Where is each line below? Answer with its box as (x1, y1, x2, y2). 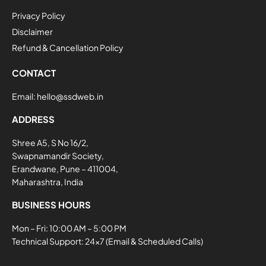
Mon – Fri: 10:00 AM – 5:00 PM (12, 223, 126, 234)
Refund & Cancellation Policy (12, 42, 123, 53)
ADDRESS (12, 113, 55, 125)
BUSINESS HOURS (12, 199, 91, 211)
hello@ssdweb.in (37, 91, 103, 102)
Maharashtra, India (12, 176, 83, 188)
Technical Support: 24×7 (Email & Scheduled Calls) (12, 236, 203, 247)
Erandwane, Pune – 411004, (12, 163, 118, 175)
